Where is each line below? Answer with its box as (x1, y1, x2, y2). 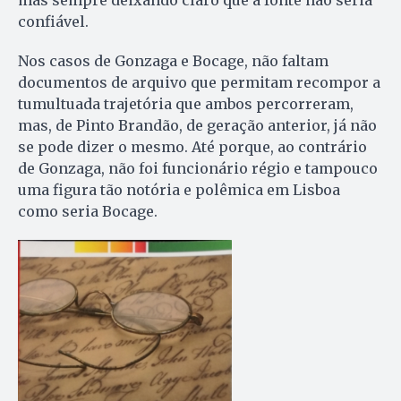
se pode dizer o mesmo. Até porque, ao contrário (18, 137, 367, 156)
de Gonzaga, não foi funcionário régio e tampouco (18, 158, 378, 177)
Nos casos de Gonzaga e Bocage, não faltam (18, 51, 328, 70)
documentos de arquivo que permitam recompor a (18, 73, 380, 91)
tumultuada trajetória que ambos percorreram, (18, 94, 354, 113)
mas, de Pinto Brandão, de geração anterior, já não (18, 115, 377, 134)
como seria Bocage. (18, 201, 158, 220)
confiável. (18, 12, 89, 30)
